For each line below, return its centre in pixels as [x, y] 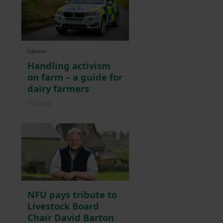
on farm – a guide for [75, 77]
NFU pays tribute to [72, 194]
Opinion [37, 51]
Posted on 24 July [77, 102]
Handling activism [69, 65]
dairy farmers [58, 88]
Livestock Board [63, 206]
